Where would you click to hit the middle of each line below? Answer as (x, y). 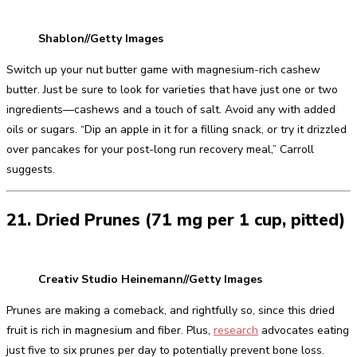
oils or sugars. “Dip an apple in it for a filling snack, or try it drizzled (177, 129)
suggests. (31, 169)
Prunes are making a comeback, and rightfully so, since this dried (171, 310)
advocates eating (304, 330)
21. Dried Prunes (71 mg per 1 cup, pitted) (176, 220)
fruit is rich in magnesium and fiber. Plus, (110, 330)
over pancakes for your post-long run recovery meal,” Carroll (160, 149)
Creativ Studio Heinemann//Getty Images (150, 279)
